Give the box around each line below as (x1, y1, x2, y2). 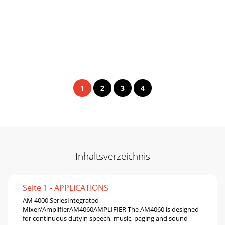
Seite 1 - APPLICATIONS (23, 182, 108, 193)
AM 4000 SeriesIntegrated (23, 195, 99, 205)
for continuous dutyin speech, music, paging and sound (23, 213, 188, 223)
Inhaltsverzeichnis (75, 149, 150, 162)
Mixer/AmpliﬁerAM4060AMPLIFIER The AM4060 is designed (23, 204, 199, 214)
